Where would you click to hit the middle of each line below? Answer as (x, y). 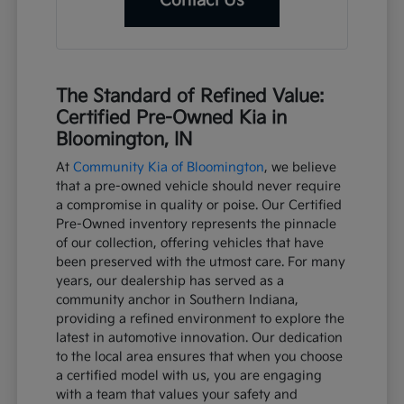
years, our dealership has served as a (170, 281)
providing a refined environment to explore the (201, 319)
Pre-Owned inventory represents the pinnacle (197, 225)
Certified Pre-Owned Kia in (172, 119)
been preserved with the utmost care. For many (201, 262)
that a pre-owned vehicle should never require (199, 187)
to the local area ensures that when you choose (200, 357)
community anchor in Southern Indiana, (178, 300)
